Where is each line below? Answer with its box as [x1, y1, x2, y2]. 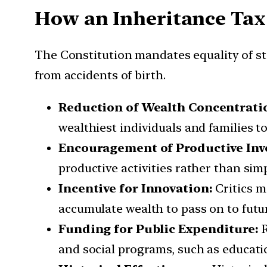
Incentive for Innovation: [58, 181, 216, 196]
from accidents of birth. [35, 68, 166, 83]
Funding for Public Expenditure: [58, 222, 262, 237]
